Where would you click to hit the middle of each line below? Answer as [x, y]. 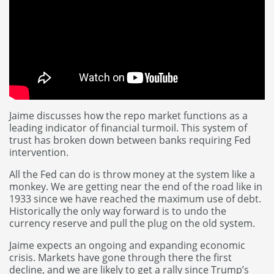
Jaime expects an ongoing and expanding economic [127, 245]
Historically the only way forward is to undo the [118, 211]
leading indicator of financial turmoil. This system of [128, 128]
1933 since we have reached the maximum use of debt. [135, 199]
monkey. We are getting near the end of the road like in [136, 187]
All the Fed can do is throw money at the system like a [132, 174]
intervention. [39, 152]
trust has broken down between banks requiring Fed [130, 140]
